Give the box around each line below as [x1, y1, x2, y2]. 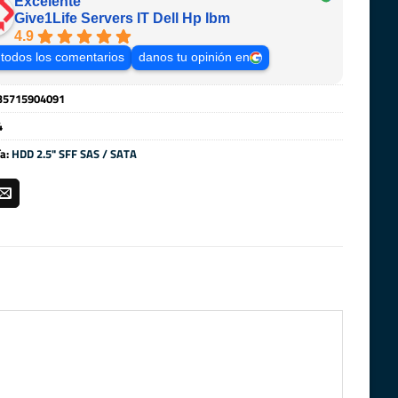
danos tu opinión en [138, 51, 250, 65]
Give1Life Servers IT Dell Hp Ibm [13, 11, 230, 27]
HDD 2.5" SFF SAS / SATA [11, 145, 137, 163]
